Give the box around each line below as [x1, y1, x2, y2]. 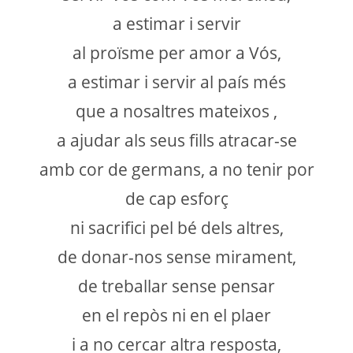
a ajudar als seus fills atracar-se [56, 128, 297, 151]
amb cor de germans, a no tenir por [39, 158, 314, 180]
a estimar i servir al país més [67, 70, 286, 93]
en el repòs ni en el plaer [82, 303, 271, 326]
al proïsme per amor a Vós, [72, 41, 281, 64]
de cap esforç [124, 187, 229, 210]
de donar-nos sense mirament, [57, 245, 296, 268]
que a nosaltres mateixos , [76, 99, 277, 122]
